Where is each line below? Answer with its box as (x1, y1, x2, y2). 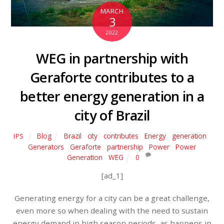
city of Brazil (74, 106, 150, 125)
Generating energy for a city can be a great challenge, (14, 193, 209, 203)
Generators (27, 142, 64, 152)
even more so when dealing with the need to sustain (16, 205, 208, 216)
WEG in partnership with (35, 49, 188, 68)
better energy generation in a (19, 87, 204, 106)
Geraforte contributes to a (29, 68, 194, 87)
